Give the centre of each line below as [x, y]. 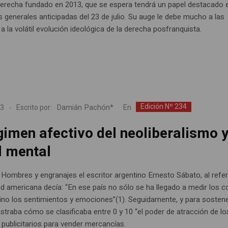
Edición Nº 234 [164, 106]
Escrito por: [34, 108]
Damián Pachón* [86, 108]
